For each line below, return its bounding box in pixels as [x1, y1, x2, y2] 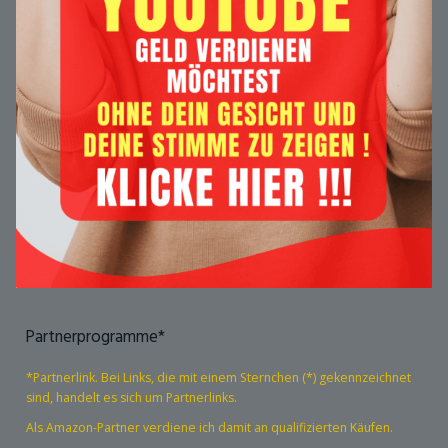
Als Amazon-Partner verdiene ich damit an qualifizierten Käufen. [26, 418, 393, 436]
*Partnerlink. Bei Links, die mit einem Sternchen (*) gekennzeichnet [26, 368, 411, 386]
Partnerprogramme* [25, 323, 165, 351]
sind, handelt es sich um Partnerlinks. [26, 388, 237, 406]
